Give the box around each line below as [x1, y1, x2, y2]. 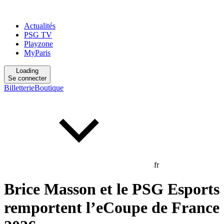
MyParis [24, 48, 50, 57]
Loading [16, 67, 38, 74]
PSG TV [24, 30, 52, 39]
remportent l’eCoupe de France [4, 198, 219, 217]
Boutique [34, 83, 63, 92]
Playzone [24, 39, 53, 48]
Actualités [24, 21, 55, 30]
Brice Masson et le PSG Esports [4, 180, 219, 198]
